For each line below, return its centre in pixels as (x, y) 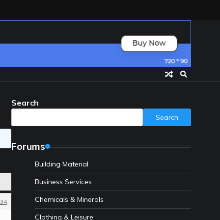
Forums (28, 147)
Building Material (62, 164)
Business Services (63, 182)
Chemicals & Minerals (69, 200)
